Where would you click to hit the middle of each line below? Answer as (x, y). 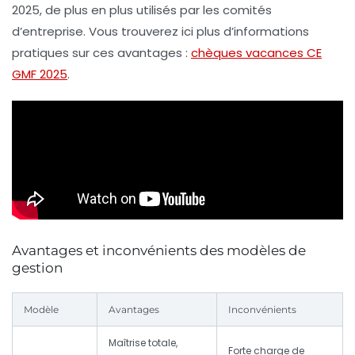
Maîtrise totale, (143, 342)
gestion (37, 267)
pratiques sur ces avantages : (101, 52)
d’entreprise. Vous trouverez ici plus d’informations (160, 31)
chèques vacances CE (256, 52)
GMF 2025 (40, 74)
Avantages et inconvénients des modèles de (159, 250)
